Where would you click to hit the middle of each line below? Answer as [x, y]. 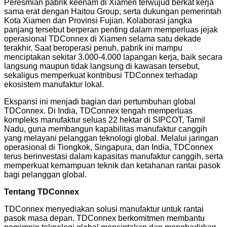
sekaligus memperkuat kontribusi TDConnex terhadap [101, 75]
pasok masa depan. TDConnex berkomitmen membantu [104, 218]
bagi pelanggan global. [45, 174]
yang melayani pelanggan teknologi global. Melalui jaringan [111, 138]
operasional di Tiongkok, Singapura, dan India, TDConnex [108, 147]
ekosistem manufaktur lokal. [54, 84]
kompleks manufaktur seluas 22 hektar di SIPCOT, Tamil [105, 120]
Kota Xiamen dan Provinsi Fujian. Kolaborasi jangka [98, 20]
